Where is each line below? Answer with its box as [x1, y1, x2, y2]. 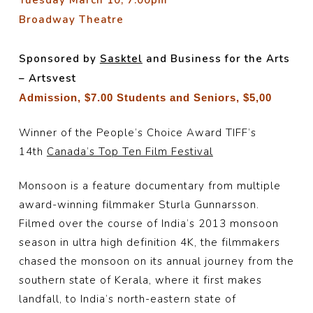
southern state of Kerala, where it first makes [18, 273, 262, 287]
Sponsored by [18, 52, 100, 66]
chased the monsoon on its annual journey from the [18, 254, 294, 268]
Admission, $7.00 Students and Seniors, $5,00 [18, 92, 272, 103]
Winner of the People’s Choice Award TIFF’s [18, 125, 256, 140]
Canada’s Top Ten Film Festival [46, 144, 213, 159]
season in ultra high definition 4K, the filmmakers [18, 235, 280, 249]
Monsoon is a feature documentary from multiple [18, 179, 281, 193]
